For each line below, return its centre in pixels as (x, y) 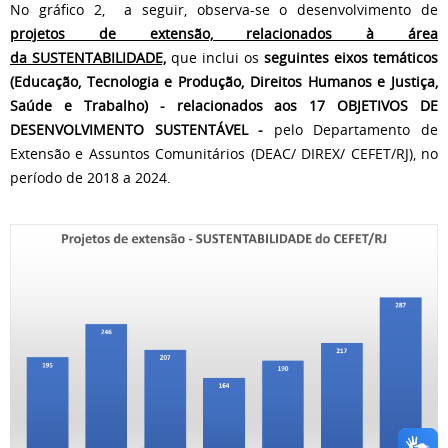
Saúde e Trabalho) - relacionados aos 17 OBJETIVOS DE (224, 106)
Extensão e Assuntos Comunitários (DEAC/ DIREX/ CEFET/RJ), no (224, 154)
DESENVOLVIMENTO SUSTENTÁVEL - (137, 130)
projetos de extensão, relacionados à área (224, 34)
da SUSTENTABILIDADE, (88, 58)
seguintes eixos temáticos (351, 58)
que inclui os (215, 58)
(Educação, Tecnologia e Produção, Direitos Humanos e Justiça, (224, 82)
